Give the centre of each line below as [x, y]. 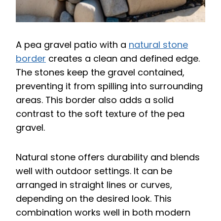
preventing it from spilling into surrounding [109, 86]
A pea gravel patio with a [72, 44]
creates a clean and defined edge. [123, 58]
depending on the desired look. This [94, 198]
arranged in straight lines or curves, [94, 184]
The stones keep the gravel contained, [100, 72]
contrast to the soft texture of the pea [100, 113]
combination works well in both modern [103, 212]
